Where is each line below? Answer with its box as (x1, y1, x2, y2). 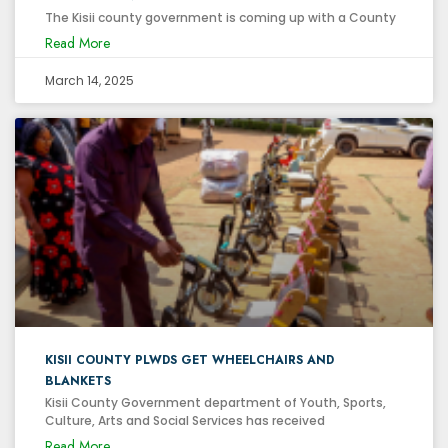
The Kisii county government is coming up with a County (45, 8, 396, 26)
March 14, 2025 (45, 71, 134, 89)
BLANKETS (45, 371, 111, 390)
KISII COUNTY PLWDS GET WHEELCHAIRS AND (45, 350, 334, 369)
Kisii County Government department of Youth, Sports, (45, 393, 386, 411)
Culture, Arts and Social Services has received (45, 411, 325, 429)
